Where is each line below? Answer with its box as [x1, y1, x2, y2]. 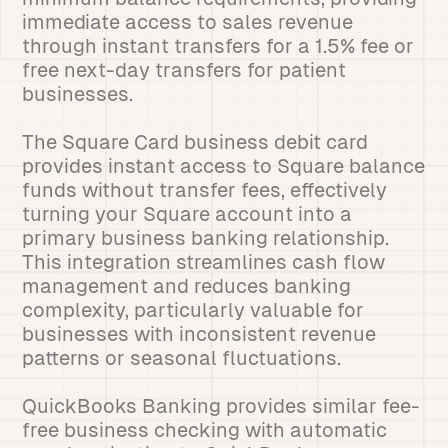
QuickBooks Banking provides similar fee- [22, 395, 421, 417]
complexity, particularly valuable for [22, 299, 365, 321]
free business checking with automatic [22, 419, 388, 441]
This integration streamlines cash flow [22, 251, 386, 273]
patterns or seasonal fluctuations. [22, 347, 342, 369]
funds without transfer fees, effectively [22, 179, 388, 201]
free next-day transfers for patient [22, 59, 347, 81]
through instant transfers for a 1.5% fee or [22, 35, 415, 57]
